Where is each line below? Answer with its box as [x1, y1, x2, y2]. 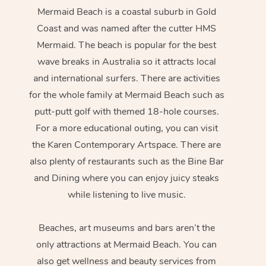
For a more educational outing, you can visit [35, 122, 218, 135]
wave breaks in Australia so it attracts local [37, 55, 216, 69]
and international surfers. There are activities [33, 72, 220, 85]
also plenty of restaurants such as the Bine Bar [29, 155, 224, 169]
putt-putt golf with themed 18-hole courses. [34, 105, 219, 119]
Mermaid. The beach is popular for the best [37, 39, 217, 52]
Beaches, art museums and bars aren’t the [38, 221, 215, 235]
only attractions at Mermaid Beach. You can [36, 238, 217, 252]
